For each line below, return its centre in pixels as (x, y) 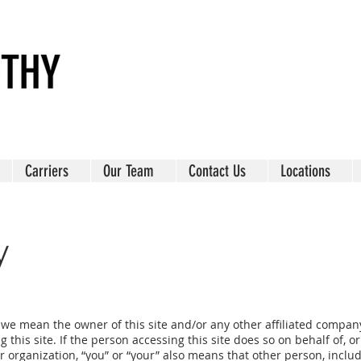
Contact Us (217, 171)
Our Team (129, 171)
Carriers (47, 171)
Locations (305, 171)
